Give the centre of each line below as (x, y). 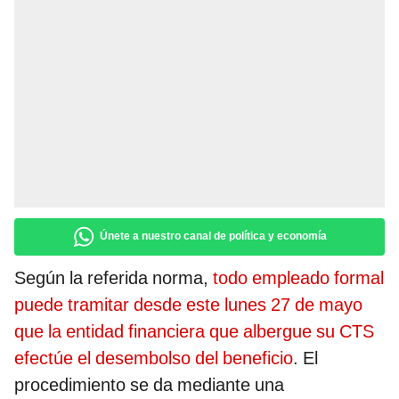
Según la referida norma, (114, 278)
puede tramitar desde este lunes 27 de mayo (188, 305)
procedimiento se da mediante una (149, 385)
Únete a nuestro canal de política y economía (213, 236)
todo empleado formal (298, 278)
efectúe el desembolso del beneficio (154, 358)
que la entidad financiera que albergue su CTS (194, 332)
